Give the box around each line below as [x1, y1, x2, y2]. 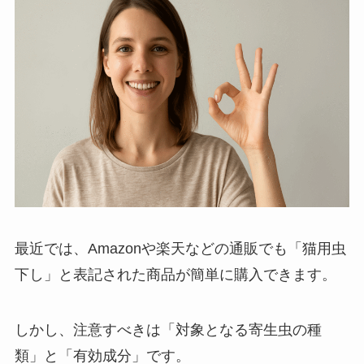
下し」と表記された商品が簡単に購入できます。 [14, 266, 336, 284]
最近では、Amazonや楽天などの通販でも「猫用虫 [14, 240, 346, 258]
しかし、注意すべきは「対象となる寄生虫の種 [14, 322, 322, 339]
